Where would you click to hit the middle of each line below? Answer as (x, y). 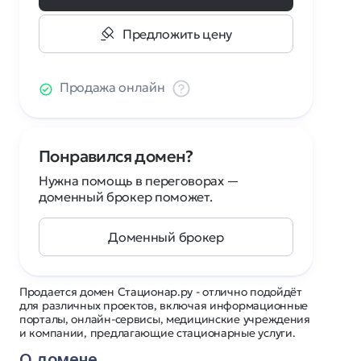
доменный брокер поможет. (126, 197)
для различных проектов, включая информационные (164, 305)
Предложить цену (177, 34)
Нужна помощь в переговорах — (139, 180)
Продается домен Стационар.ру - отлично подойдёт (161, 292)
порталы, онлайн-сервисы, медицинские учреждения (165, 319)
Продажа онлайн (112, 87)
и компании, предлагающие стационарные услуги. (158, 333)
